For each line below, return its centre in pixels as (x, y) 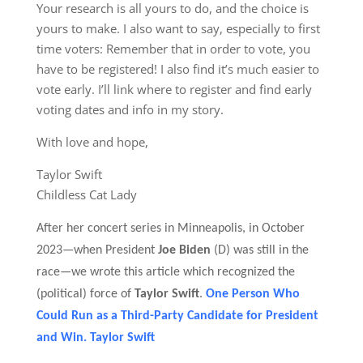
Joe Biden (184, 250)
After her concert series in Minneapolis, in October (170, 228)
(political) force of (83, 294)
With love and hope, (92, 142)
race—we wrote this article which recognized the (165, 272)
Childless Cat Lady (86, 194)
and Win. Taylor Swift (95, 338)
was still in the (271, 250)
